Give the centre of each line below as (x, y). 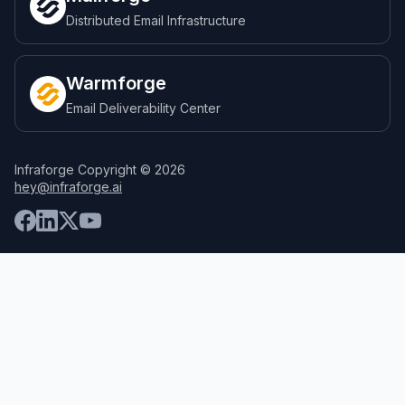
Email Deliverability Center (143, 108)
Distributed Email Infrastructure (156, 21)
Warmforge (116, 84)
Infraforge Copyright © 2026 (100, 170)
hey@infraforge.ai (68, 187)
